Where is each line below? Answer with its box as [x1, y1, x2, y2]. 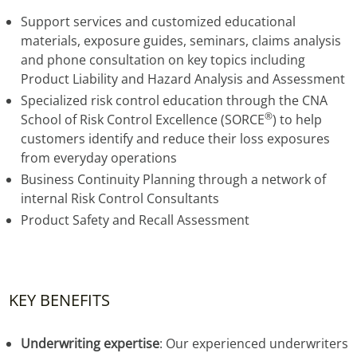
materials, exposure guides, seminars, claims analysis [20, 32, 341, 49]
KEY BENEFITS [8, 289, 110, 311]
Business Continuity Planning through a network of [20, 171, 326, 188]
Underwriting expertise [20, 335, 159, 352]
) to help [272, 111, 322, 128]
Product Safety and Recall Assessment [20, 211, 249, 229]
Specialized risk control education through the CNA [20, 92, 328, 109]
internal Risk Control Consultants [20, 190, 219, 207]
